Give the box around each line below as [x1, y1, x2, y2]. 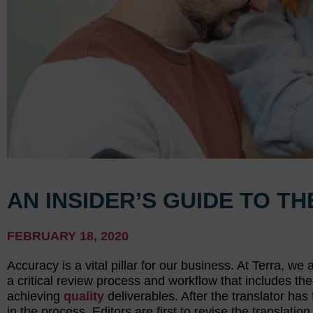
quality [64, 289, 104, 303]
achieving [7, 289, 64, 303]
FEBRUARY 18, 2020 [7, 228, 129, 243]
